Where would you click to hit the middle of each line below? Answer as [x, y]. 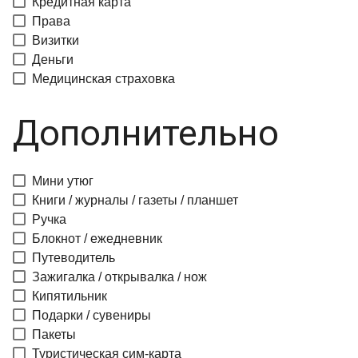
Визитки [56, 40]
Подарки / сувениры [91, 315]
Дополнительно [146, 133]
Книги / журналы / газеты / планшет [135, 200]
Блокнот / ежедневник [97, 239]
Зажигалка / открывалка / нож [119, 277]
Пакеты [54, 334]
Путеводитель [74, 258]
